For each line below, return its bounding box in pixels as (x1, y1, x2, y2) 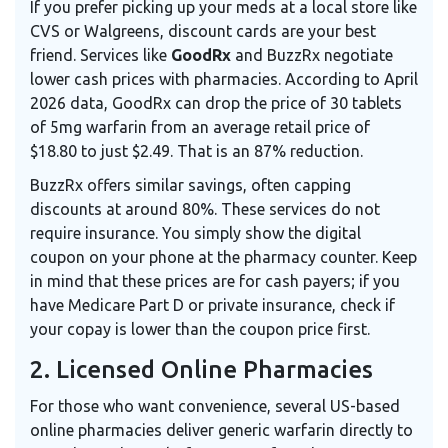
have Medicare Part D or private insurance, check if (30, 296, 395, 315)
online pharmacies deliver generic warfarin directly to (30, 421, 413, 440)
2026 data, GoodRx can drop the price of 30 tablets (30, 94, 402, 113)
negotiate (320, 46, 393, 65)
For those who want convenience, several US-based (30, 397, 400, 416)
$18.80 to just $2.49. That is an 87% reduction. (30, 142, 363, 161)
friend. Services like (30, 46, 171, 65)
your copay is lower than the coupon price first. (30, 320, 370, 339)
